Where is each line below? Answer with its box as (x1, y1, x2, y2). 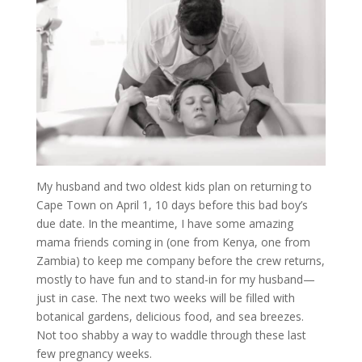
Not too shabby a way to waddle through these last (36, 327, 306, 343)
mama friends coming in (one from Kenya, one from (36, 234, 310, 250)
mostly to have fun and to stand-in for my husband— (36, 271, 315, 288)
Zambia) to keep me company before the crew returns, (36, 253, 325, 269)
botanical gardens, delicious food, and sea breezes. (36, 309, 304, 325)
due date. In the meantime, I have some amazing (36, 216, 293, 232)
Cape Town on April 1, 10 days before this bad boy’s (36, 197, 308, 213)
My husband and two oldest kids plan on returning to (36, 179, 312, 195)
